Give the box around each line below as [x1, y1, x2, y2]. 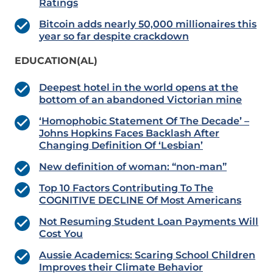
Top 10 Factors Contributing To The [39, 182, 213, 194]
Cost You [39, 228, 83, 240]
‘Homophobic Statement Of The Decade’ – [39, 115, 249, 127]
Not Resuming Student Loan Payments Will [39, 216, 258, 228]
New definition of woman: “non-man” [39, 161, 227, 173]
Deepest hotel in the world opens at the [39, 82, 238, 94]
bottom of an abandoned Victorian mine [39, 94, 242, 106]
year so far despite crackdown [39, 30, 189, 43]
